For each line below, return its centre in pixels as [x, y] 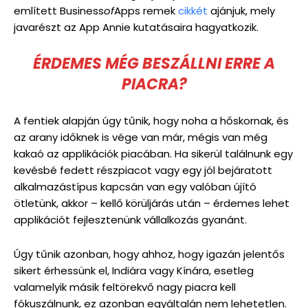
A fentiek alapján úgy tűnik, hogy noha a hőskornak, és [151, 120]
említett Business [59, 10]
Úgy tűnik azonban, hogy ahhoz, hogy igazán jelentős [149, 254]
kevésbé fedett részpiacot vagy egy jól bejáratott [143, 170]
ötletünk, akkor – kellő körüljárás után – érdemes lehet [152, 203]
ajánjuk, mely [241, 10]
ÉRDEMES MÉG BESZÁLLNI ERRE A [154, 63]
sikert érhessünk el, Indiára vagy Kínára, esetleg [134, 270]
